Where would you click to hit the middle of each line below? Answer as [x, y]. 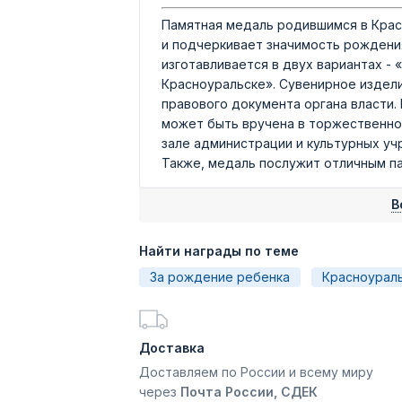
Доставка [172, 348]
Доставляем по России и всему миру [256, 372]
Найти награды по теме [219, 251]
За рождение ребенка [220, 277]
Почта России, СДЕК [249, 392]
